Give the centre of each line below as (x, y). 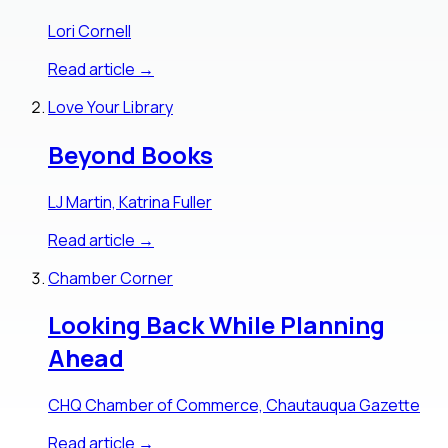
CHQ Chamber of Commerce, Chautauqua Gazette (234, 405)
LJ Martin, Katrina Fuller (130, 201)
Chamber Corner (110, 277)
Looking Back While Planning (216, 325)
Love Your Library (110, 106)
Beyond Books (130, 154)
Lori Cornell (89, 30)
